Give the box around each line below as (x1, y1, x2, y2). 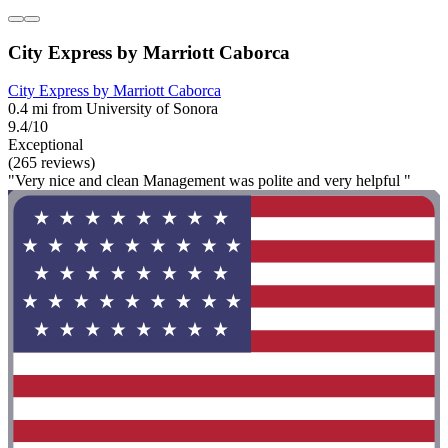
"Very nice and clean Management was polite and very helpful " (8, 172, 411, 190)
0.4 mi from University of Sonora (8, 100, 218, 118)
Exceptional (8, 136, 83, 154)
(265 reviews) (8, 154, 95, 172)
